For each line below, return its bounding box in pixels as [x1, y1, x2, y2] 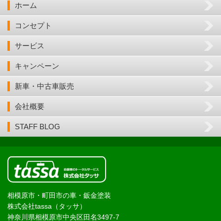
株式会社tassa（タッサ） [7, 202, 86, 211]
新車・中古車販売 [15, 81, 74, 90]
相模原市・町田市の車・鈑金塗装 [7, 191, 111, 200]
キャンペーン [15, 61, 59, 70]
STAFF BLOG [15, 122, 60, 131]
